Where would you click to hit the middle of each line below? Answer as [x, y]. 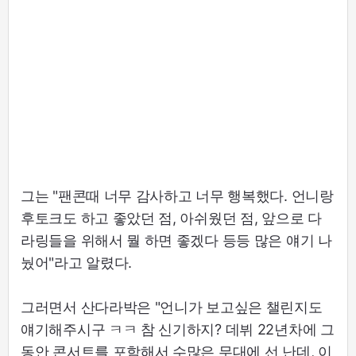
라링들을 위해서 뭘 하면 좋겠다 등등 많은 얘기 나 [176, 240]
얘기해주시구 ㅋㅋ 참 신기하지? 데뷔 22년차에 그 [178, 329]
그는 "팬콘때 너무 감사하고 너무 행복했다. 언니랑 [177, 195]
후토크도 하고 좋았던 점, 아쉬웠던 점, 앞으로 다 [171, 218]
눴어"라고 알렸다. [76, 262]
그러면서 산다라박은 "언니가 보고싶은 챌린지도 [172, 307]
